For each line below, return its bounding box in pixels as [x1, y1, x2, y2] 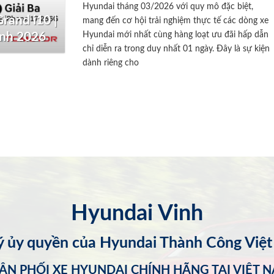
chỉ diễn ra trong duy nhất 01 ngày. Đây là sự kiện [83, 43, 270, 53]
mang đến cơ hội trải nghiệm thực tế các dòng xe [83, 15, 269, 25]
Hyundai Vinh [71, 202, 203, 225]
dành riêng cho [83, 57, 139, 67]
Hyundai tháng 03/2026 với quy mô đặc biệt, [83, 1, 254, 11]
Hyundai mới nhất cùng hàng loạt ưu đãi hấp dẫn [83, 29, 269, 39]
